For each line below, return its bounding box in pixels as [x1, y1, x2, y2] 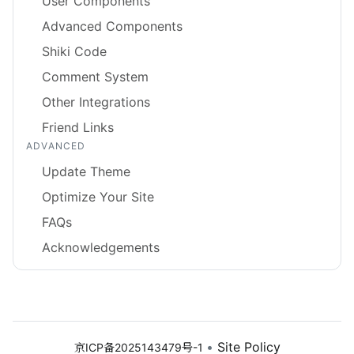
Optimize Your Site [42, 188, 154, 205]
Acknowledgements [42, 239, 160, 255]
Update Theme [42, 163, 130, 179]
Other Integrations [42, 93, 150, 110]
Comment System [42, 68, 149, 85]
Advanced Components [42, 17, 183, 34]
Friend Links [42, 119, 114, 135]
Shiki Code [42, 43, 107, 59]
